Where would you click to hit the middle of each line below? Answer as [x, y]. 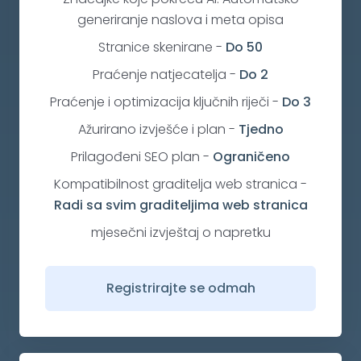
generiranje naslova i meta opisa [180, 20]
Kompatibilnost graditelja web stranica [176, 185]
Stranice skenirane [156, 48]
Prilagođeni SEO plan [135, 157]
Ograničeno [251, 157]
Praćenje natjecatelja [160, 75]
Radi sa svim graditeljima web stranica [180, 205]
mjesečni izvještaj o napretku [180, 233]
